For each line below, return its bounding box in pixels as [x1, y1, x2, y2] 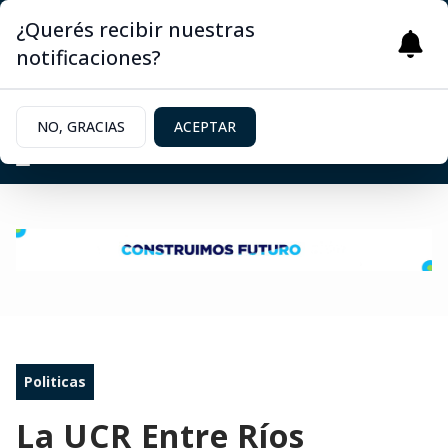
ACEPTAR [174, 117, 236, 136]
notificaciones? [16, 44, 161, 71]
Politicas [24, 372, 86, 391]
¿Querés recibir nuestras [16, 16, 255, 43]
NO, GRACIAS [37, 117, 125, 136]
